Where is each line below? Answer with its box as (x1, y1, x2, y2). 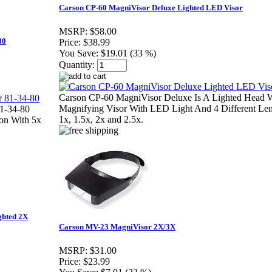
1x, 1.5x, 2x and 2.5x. (59, 114, 143, 125)
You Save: (59, 48, 98, 59)
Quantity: (59, 59, 95, 70)
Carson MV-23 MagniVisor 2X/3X (59, 222, 175, 232)
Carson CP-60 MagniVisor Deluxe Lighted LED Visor (59, 3, 243, 13)
